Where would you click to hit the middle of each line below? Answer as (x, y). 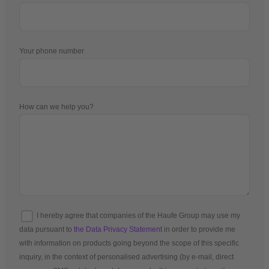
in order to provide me (199, 230)
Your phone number (52, 51)
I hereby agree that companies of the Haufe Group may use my (138, 216)
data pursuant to (47, 230)
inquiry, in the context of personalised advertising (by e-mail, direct (126, 257)
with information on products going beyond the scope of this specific (129, 243)
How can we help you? (56, 107)
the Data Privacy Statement (118, 230)
